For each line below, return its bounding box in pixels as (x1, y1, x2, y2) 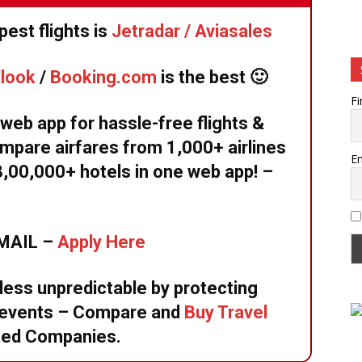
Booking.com (50, 67, 161, 87)
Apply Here (57, 232, 145, 252)
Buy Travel (184, 302, 267, 322)
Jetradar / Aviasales (112, 21, 272, 41)
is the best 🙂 (161, 67, 267, 87)
